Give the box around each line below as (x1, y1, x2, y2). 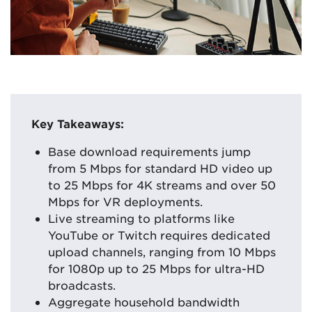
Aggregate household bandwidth (48, 295, 240, 309)
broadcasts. (48, 278, 116, 292)
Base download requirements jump (48, 144, 251, 159)
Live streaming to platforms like (48, 211, 235, 226)
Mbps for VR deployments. (48, 194, 203, 209)
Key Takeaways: (31, 116, 124, 131)
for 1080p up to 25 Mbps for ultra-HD (48, 261, 265, 276)
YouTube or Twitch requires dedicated (48, 228, 270, 242)
